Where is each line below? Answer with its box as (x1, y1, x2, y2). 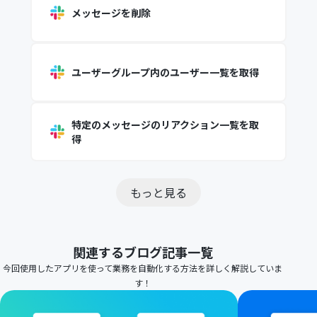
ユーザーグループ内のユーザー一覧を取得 (71, 65, 259, 79)
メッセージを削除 (71, 6, 151, 20)
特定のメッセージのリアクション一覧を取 (71, 117, 259, 132)
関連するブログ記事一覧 (72, 243, 213, 261)
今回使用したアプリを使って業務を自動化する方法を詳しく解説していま (3, 262, 283, 274)
